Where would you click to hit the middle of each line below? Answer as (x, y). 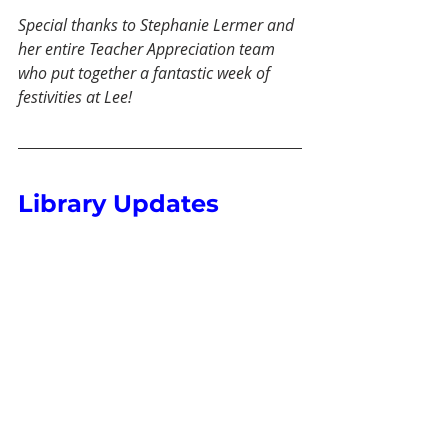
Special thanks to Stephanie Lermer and (158, 25)
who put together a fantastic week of (146, 73)
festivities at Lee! (75, 97)
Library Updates (118, 204)
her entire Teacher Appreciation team (148, 49)
